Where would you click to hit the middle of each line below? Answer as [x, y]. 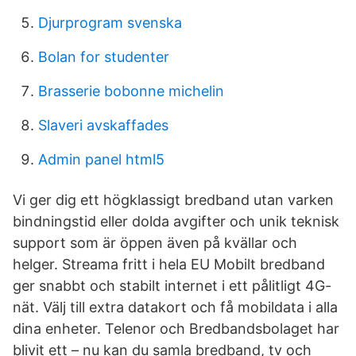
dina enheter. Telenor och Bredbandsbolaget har [176, 329]
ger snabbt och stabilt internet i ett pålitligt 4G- [172, 286]
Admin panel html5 [101, 159]
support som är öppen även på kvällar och [155, 243]
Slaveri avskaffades [103, 125]
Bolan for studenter [104, 57]
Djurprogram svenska [110, 23]
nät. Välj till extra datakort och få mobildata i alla [175, 307]
